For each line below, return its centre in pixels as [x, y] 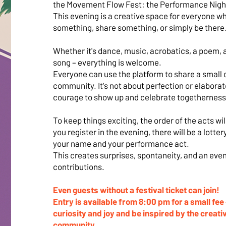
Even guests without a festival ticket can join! [136, 190]
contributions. [78, 166]
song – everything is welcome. [107, 62]
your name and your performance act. [121, 143]
